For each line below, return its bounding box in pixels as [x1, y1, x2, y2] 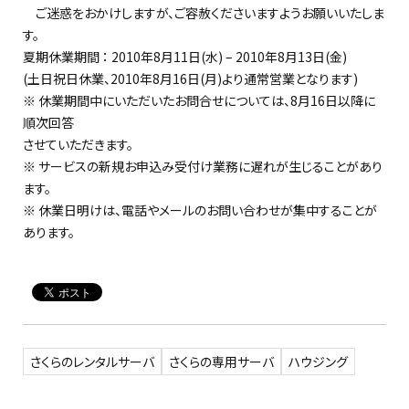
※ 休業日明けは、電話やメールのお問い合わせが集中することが [23, 201, 377, 219]
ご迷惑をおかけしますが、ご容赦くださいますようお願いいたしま [23, 4, 384, 22]
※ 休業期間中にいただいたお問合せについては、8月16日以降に [23, 91, 375, 110]
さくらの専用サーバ [169, 352, 274, 371]
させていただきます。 [23, 135, 133, 153]
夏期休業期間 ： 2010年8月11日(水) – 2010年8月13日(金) [23, 47, 347, 66]
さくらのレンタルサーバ [30, 352, 154, 371]
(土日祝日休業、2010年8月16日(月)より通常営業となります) [23, 69, 358, 88]
